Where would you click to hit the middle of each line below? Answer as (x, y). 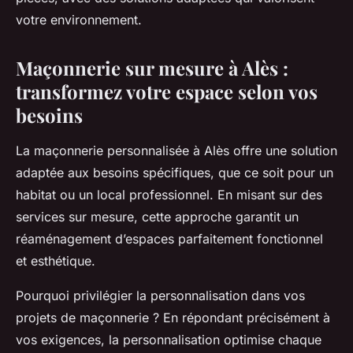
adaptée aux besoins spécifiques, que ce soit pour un (175, 172)
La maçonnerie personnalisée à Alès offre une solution (176, 150)
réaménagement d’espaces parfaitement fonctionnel (169, 238)
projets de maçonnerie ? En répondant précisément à (173, 317)
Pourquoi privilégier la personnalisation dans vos (160, 295)
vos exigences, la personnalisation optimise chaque (169, 339)
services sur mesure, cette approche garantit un (157, 216)
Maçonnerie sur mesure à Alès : (152, 67)
